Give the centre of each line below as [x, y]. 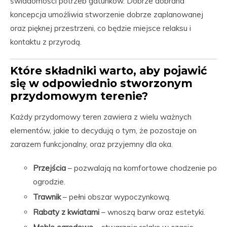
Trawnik [47, 197]
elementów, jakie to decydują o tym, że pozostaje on [103, 130]
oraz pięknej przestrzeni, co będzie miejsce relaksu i [101, 28]
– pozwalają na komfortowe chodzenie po [141, 168]
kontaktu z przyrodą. [46, 42]
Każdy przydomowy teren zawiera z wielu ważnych [101, 117]
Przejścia [49, 168]
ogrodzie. [49, 182]
